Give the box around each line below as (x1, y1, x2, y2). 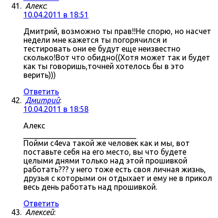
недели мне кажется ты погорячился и (23, 36, 167, 44)
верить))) (23, 71, 56, 79)
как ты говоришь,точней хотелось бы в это (23, 62, 184, 71)
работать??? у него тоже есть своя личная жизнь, (23, 165, 206, 174)
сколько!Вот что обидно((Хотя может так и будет (23, 53, 210, 62)
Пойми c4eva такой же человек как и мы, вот (23, 139, 190, 147)
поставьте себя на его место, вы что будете (23, 147, 186, 156)
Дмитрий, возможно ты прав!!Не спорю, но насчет (23, 27, 211, 36)
